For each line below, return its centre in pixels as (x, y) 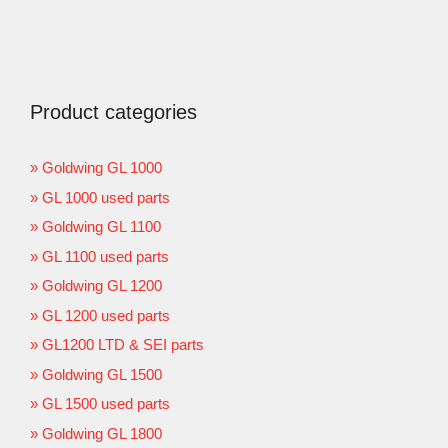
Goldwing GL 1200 (102, 286)
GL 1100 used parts (105, 256)
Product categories (113, 112)
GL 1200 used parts (106, 315)
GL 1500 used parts (106, 404)
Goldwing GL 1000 (102, 168)
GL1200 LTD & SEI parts (123, 345)
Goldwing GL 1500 (102, 374)
